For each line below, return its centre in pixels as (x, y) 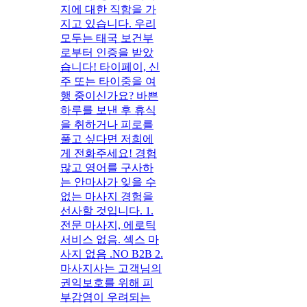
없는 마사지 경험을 (107, 196)
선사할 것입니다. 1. (107, 210)
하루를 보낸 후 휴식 (108, 110)
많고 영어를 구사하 (107, 167)
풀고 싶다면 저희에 (107, 138)
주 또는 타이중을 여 (108, 81)
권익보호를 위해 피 (107, 282)
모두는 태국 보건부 (107, 38)
